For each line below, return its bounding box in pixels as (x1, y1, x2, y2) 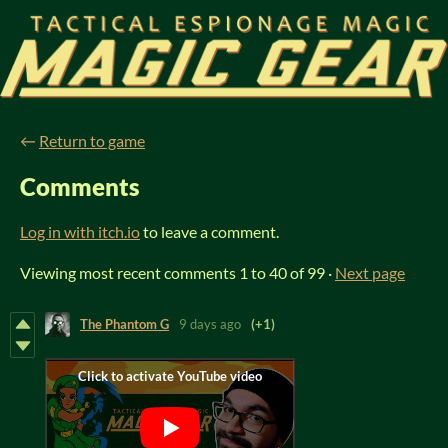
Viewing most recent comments (20, 262, 239, 282)
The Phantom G (80, 316, 169, 333)
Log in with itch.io (20, 221, 140, 241)
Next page (335, 262, 405, 282)
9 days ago (179, 316, 241, 333)
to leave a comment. (140, 221, 279, 241)
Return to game (39, 131, 145, 151)
